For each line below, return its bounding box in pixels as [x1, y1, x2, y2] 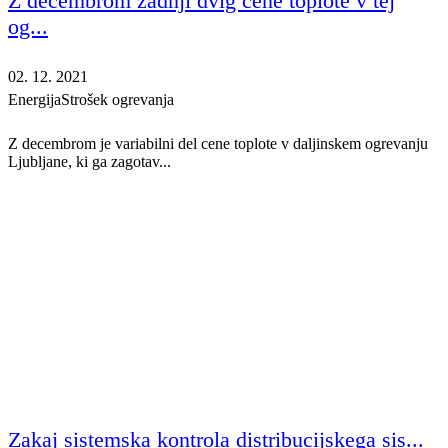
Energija [8, 91, 61, 109]
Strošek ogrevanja [61, 91, 174, 109]
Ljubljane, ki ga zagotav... [8, 153, 171, 171]
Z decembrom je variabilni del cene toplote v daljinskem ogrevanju [8, 135, 428, 153]
